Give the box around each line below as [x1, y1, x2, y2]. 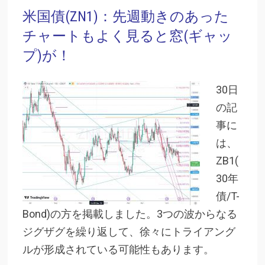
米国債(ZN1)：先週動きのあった [22, 8, 229, 25]
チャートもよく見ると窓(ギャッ [22, 27, 232, 44]
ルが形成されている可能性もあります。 [22, 243, 214, 256]
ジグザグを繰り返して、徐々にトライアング [22, 225, 235, 238]
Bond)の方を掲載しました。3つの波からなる [22, 207, 237, 220]
